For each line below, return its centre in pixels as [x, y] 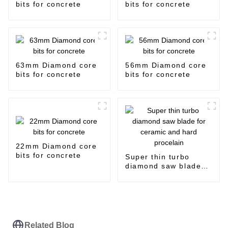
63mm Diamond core [56, 65]
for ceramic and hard [166, 175]
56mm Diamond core [166, 65]
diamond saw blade [163, 166]
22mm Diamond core [56, 146]
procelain [143, 184]
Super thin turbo [157, 157]
